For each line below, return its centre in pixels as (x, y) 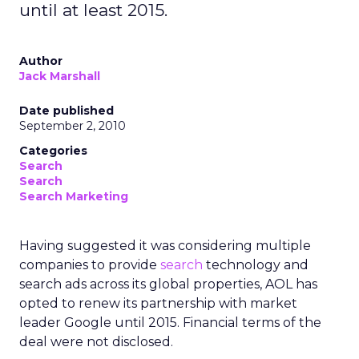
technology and (256, 265)
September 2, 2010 (73, 126)
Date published (67, 111)
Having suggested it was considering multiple (165, 246)
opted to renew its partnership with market (158, 303)
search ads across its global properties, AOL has (168, 284)
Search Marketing (74, 196)
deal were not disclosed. (96, 342)
